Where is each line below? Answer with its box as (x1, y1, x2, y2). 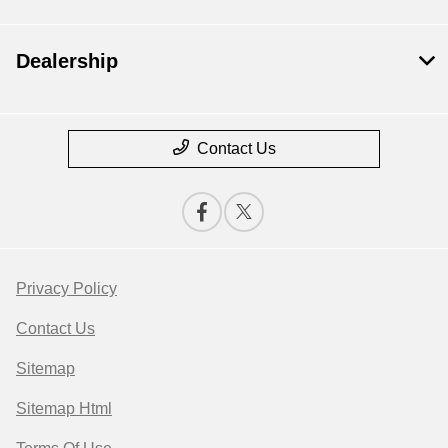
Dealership (16, 50, 118, 73)
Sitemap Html (16, 400, 112, 418)
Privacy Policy (16, 280, 117, 298)
